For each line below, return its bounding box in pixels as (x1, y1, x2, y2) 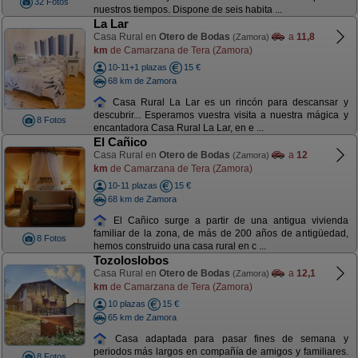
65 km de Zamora (107, 312, 177, 322)
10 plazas (107, 299, 145, 308)
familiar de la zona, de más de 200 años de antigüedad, (93, 228, 348, 240)
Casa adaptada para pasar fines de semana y (107, 332, 348, 344)
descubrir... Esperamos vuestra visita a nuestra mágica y (93, 109, 348, 121)
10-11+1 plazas (107, 62, 167, 72)
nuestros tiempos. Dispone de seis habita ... (93, 4, 282, 16)
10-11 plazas (107, 181, 157, 190)
